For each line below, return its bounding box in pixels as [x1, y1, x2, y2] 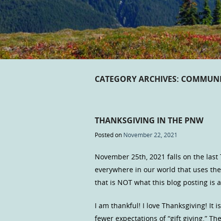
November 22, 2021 [123, 131, 178, 139]
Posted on [95, 131, 123, 139]
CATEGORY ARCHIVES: [95, 73, 181, 84]
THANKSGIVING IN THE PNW [95, 115, 203, 126]
